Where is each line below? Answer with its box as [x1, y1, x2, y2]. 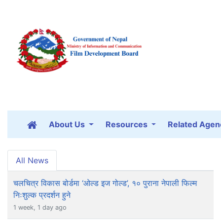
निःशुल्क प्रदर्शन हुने [13, 190, 71, 200]
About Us [49, 119, 87, 130]
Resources [105, 119, 149, 130]
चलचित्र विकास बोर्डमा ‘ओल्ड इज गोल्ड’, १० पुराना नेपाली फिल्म [13, 178, 197, 188]
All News [16, 155, 48, 166]
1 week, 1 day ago [13, 204, 67, 212]
